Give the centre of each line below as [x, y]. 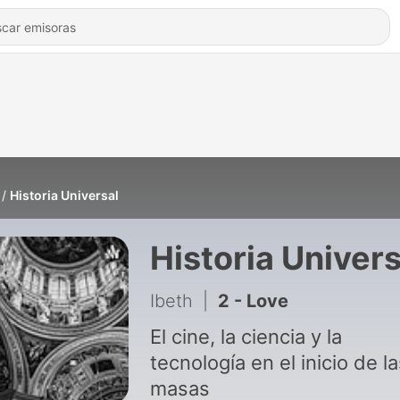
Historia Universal [64, 195]
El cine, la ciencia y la [246, 337]
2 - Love [253, 301]
